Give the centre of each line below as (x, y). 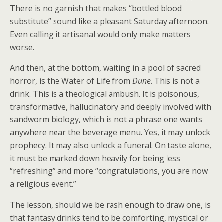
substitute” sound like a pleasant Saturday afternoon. (109, 22)
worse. (22, 47)
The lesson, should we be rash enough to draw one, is (110, 205)
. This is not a (175, 81)
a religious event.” (43, 184)
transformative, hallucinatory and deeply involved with (111, 107)
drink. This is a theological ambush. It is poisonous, (105, 94)
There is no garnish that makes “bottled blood (96, 9)
